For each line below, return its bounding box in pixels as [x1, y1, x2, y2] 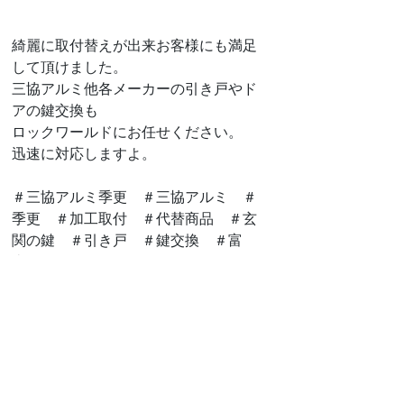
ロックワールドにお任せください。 [12, 122, 243, 142]
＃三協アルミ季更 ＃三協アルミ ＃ [12, 187, 257, 207]
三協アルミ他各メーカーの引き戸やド [12, 78, 257, 99]
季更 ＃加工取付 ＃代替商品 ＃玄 [12, 208, 257, 229]
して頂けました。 [12, 57, 127, 78]
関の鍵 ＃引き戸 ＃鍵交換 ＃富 [12, 230, 243, 251]
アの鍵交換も [12, 100, 98, 121]
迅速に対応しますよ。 [12, 143, 156, 164]
